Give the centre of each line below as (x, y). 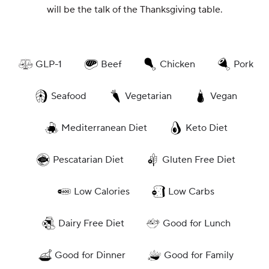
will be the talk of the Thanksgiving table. (134, 10)
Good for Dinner (90, 255)
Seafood (69, 96)
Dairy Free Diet (91, 223)
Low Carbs (191, 191)
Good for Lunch (196, 223)
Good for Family (199, 255)
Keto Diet (206, 128)
